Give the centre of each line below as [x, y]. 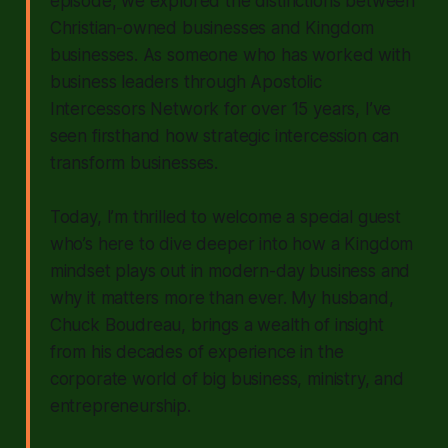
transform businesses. [134, 162]
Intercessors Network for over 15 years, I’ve [220, 108]
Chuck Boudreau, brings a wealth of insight [216, 324]
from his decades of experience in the [196, 351]
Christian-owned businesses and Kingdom [212, 27]
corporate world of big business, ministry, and [226, 378]
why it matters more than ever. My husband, [221, 297]
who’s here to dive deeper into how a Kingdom [231, 243]
